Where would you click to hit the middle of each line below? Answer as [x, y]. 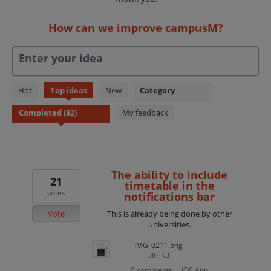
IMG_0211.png [159, 246]
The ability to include [170, 175]
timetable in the [169, 186]
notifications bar [170, 197]
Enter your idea [61, 58]
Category [157, 90]
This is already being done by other [169, 214]
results [25, 99]
